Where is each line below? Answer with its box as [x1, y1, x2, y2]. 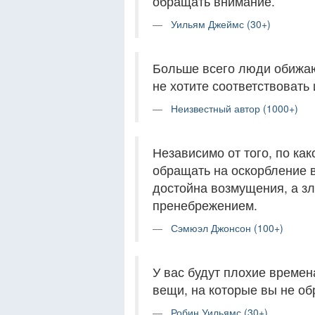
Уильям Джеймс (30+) [171, 17, 271, 31]
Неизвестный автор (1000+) [171, 101, 298, 115]
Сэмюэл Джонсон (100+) [171, 221, 283, 235]
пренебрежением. [153, 196, 257, 214]
